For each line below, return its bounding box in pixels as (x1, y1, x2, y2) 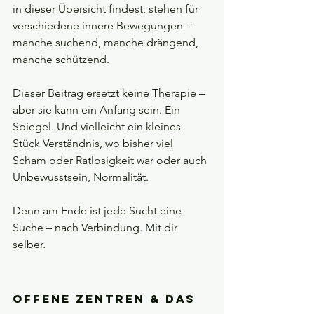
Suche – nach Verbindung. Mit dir (13, 221, 180, 235)
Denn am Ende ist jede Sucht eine (13, 204, 184, 218)
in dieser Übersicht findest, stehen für (13, 2, 201, 16)
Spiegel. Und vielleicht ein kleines (13, 120, 184, 134)
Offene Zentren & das (13, 292, 200, 306)
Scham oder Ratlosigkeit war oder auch (13, 153, 210, 168)
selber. (13, 238, 46, 252)
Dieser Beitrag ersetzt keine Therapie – (13, 86, 207, 100)
